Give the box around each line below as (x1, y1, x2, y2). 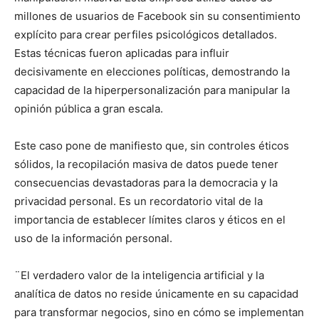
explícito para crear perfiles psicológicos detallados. (14, 28, 277, 42)
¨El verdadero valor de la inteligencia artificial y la (14, 268, 264, 283)
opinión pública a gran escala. (14, 102, 163, 116)
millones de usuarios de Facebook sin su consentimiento (14, 9, 300, 23)
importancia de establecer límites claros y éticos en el (14, 213, 286, 227)
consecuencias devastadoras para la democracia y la (14, 176, 278, 190)
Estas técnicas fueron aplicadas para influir (14, 46, 229, 61)
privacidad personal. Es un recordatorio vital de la (14, 194, 263, 209)
